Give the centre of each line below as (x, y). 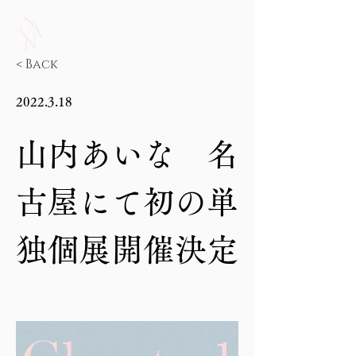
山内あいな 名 (127, 154)
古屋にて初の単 (127, 202)
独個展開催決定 (127, 250)
